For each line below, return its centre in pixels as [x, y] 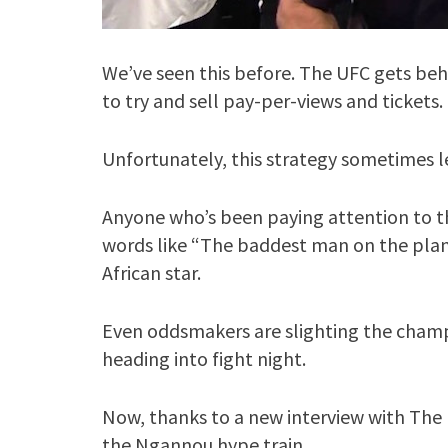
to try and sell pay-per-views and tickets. [272, 100]
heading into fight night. [204, 358]
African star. [151, 272]
